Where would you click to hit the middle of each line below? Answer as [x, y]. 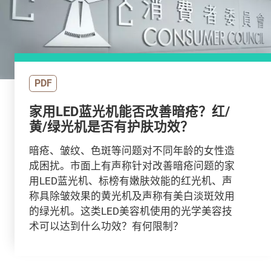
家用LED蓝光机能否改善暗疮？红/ [129, 111]
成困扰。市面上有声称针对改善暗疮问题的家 [132, 165]
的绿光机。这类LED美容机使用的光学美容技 [130, 211]
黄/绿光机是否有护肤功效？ [111, 126]
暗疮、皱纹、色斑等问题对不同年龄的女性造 [132, 150]
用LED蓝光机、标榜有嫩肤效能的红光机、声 [130, 180]
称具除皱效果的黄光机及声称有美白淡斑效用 [132, 195]
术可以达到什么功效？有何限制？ [106, 226]
